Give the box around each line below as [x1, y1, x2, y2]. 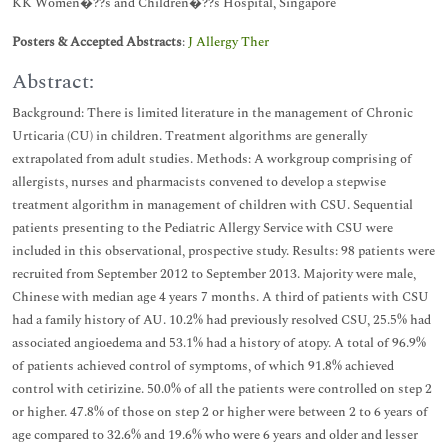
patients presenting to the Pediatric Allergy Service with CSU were [12, 218, 393, 238]
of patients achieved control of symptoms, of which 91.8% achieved [12, 356, 394, 376]
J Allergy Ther [188, 32, 269, 52]
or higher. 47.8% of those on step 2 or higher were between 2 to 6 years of [12, 402, 428, 422]
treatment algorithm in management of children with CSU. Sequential [12, 195, 413, 215]
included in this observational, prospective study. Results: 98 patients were [12, 241, 435, 261]
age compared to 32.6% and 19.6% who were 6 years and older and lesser [12, 425, 418, 445]
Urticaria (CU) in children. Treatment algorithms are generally [12, 126, 367, 146]
